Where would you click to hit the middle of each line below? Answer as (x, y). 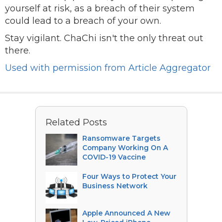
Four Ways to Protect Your (129, 176)
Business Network (115, 186)
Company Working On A (125, 148)
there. (18, 51)
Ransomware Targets (121, 138)
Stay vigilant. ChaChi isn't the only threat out (104, 38)
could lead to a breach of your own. (83, 21)
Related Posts (76, 122)
